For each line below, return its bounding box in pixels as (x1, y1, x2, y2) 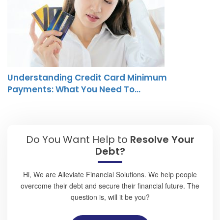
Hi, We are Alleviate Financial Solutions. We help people (23, 169, 197, 180)
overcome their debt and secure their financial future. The (21, 181, 199, 191)
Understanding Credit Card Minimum (7, 72, 167, 84)
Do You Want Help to (26, 133, 130, 147)
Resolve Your (130, 133, 194, 147)
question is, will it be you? (70, 192, 150, 202)
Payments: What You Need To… (7, 83, 140, 96)
